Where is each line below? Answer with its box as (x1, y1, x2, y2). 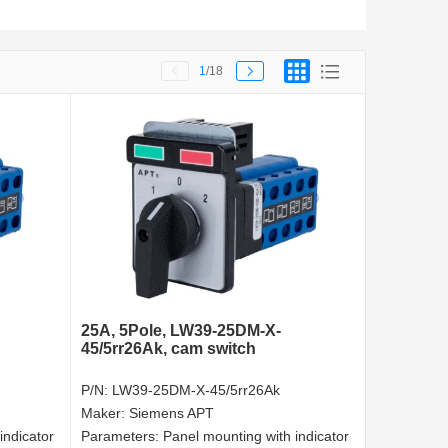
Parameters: (81, 428, 163, 445)
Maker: (81, 405, 129, 422)
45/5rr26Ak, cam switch (81, 340, 256, 358)
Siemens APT (129, 405, 214, 422)
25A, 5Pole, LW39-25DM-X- (81, 322, 281, 340)
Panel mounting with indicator (163, 428, 349, 445)
